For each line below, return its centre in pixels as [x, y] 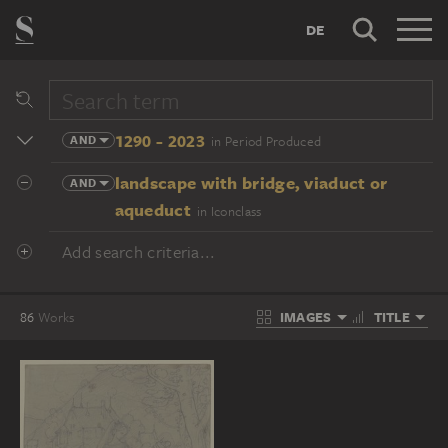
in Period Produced [266, 141]
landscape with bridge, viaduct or [251, 182]
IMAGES [305, 317]
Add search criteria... [139, 252]
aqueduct [152, 209]
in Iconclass [229, 211]
